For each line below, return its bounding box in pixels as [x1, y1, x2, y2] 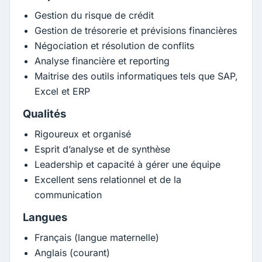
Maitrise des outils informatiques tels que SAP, [35, 70, 239, 82]
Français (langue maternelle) [35, 231, 160, 243]
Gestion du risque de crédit [35, 9, 154, 21]
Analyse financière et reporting [35, 54, 170, 67]
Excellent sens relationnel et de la [35, 173, 182, 185]
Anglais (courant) [35, 246, 111, 258]
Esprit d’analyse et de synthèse [35, 143, 171, 155]
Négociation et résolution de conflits [35, 39, 195, 51]
